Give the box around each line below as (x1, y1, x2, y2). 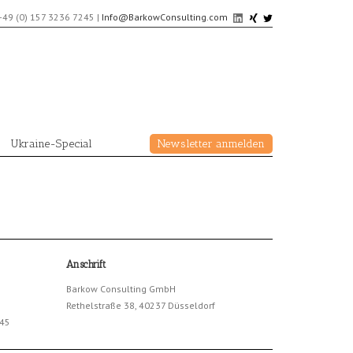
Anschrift (65, 258, 106, 271)
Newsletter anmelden (158, 137, 265, 151)
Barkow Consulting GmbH (65, 283, 176, 295)
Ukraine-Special (10, 137, 92, 151)
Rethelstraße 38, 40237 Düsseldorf (65, 299, 215, 312)
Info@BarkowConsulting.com (102, 11, 228, 23)
